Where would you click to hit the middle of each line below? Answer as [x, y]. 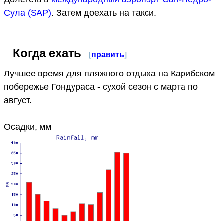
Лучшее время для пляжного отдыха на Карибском [109, 73]
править [108, 54]
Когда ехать [49, 52]
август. [18, 100]
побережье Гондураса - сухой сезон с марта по [101, 87]
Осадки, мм [28, 127]
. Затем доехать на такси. [104, 13]
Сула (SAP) [28, 13]
